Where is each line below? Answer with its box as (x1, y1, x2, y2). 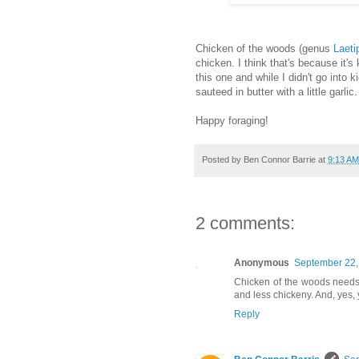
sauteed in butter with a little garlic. (196, 86, 357, 99)
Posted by (202, 155, 244, 165)
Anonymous (234, 257, 289, 269)
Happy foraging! (196, 115, 268, 127)
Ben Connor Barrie (244, 155, 316, 165)
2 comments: (196, 213, 295, 234)
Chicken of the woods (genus (196, 42, 333, 55)
